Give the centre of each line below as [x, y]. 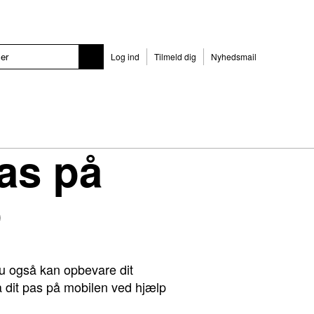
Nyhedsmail [234, 56]
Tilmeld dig [175, 56]
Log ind [125, 56]
